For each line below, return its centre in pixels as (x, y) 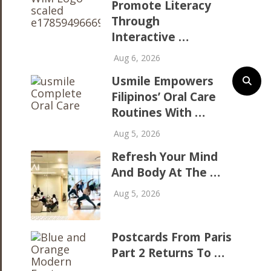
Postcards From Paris (172, 237)
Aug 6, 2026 (136, 58)
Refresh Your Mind (165, 157)
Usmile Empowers (163, 81)
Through (136, 21)
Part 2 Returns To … (168, 253)
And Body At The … (166, 172)
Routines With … (158, 113)
